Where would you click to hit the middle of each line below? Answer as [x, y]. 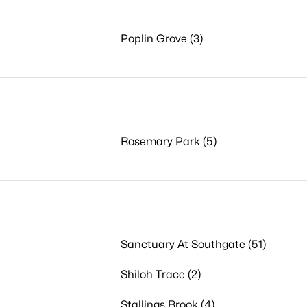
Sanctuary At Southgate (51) [193, 244]
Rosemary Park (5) [168, 142]
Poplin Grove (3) [161, 39]
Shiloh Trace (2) [160, 274]
